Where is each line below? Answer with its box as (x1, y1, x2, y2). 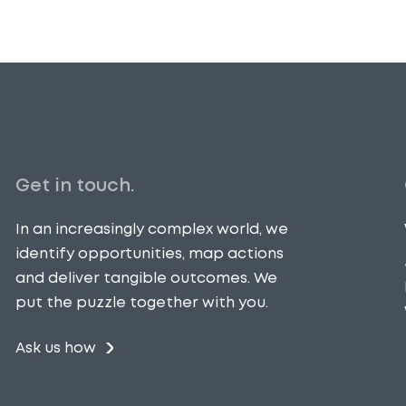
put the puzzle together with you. (14, 292, 268, 312)
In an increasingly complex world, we (14, 218, 288, 238)
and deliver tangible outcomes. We (14, 267, 277, 287)
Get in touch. (14, 172, 135, 197)
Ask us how (14, 338, 96, 358)
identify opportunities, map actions (14, 243, 284, 263)
